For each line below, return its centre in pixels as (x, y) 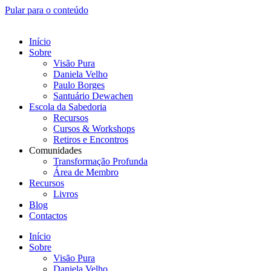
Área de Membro (86, 172)
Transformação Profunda (100, 161)
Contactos (48, 216)
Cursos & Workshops (94, 129)
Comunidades (55, 150)
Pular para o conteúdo (47, 10)
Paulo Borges (79, 85)
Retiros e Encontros (91, 139)
